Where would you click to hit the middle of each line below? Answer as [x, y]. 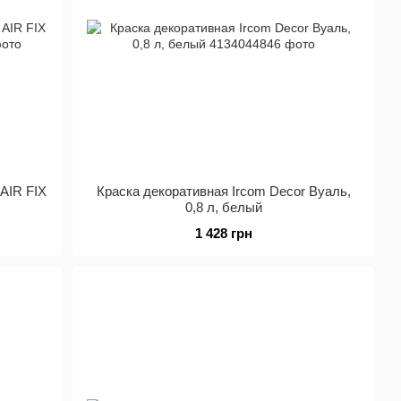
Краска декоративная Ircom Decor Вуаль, [223, 191]
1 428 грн [223, 233]
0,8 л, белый [223, 207]
